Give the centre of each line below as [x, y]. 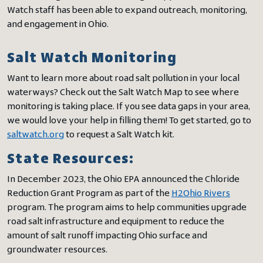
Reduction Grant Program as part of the [89, 194]
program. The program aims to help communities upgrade [127, 208]
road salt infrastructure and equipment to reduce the [116, 222]
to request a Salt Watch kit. [119, 135]
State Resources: [71, 160]
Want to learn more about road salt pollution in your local [123, 79]
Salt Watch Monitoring [92, 59]
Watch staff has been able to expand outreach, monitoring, [127, 11]
